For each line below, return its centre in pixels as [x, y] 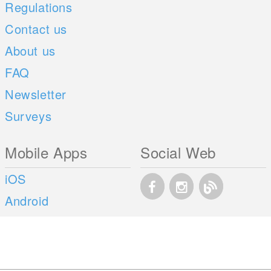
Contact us [36, 28]
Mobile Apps [46, 152]
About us [30, 50]
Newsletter [36, 94]
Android [27, 200]
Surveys [28, 116]
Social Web [178, 152]
